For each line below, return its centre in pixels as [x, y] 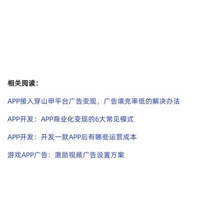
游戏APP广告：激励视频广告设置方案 [66, 155]
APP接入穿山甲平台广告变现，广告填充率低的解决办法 [94, 101]
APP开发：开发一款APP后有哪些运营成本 [72, 137]
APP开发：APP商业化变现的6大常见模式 [71, 119]
